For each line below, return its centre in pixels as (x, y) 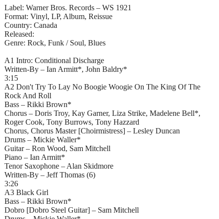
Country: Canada (31, 25)
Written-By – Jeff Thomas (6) (50, 175)
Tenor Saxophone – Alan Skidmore (59, 166)
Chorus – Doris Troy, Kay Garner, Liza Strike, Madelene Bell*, (102, 113)
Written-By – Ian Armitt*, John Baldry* (66, 69)
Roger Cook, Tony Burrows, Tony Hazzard (72, 122)
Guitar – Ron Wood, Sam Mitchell (57, 148)
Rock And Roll (28, 95)
